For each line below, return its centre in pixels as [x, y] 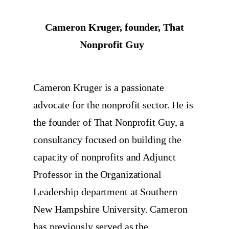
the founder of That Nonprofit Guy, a [109, 122]
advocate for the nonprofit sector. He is [113, 105]
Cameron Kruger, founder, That [114, 27]
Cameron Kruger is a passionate [99, 87]
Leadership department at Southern [105, 191]
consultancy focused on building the [107, 139]
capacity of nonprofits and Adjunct [105, 157]
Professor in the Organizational [97, 174]
